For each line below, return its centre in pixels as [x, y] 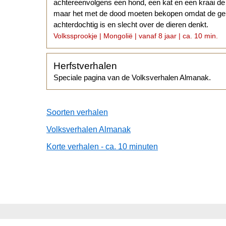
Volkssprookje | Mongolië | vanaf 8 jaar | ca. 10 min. [136, 36]
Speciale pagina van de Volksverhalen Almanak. [132, 77]
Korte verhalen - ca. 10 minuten [102, 146]
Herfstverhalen [86, 66]
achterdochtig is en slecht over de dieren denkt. [131, 25]
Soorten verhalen [77, 112]
